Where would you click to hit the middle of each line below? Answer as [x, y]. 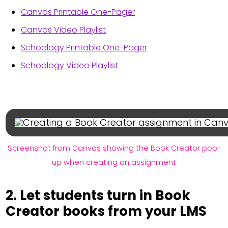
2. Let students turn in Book [98, 196]
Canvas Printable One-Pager [78, 12]
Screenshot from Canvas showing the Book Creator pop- [114, 148]
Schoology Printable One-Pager [84, 48]
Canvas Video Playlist [63, 30]
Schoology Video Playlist [69, 66]
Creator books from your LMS [106, 211]
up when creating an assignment [114, 163]
